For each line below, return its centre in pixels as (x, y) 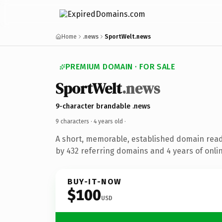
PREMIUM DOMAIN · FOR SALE (120, 67)
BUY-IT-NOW (95, 181)
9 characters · (75, 121)
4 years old (108, 121)
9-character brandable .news (103, 106)
